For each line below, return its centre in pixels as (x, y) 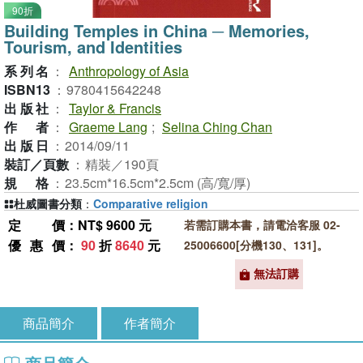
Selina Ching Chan (217, 127)
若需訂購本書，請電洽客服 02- (262, 224)
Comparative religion (151, 203)
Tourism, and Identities (93, 47)
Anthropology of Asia (129, 71)
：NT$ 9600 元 (108, 225)
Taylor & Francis (115, 108)
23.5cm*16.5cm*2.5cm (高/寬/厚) (158, 183)
